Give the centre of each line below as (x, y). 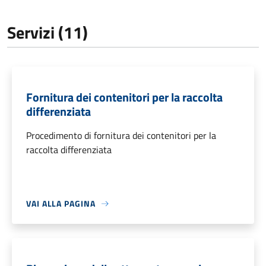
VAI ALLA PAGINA (61, 204)
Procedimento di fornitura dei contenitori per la (121, 136)
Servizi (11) (47, 33)
